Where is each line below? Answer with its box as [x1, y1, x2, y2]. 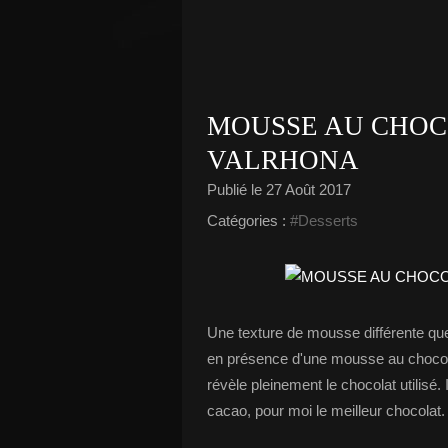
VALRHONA [207, 145, 359, 175]
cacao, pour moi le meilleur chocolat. [207, 402, 445, 419]
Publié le [207, 181, 266, 198]
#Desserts [290, 212, 358, 229]
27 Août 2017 [266, 181, 351, 198]
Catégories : [207, 212, 286, 229]
